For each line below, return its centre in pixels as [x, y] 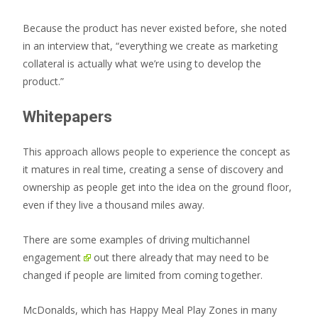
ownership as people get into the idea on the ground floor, [157, 187]
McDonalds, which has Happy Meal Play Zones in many [150, 310]
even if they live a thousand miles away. [114, 205]
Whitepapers [67, 117]
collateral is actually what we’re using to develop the [142, 64]
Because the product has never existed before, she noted [155, 28]
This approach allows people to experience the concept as [157, 152]
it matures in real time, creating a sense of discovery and [153, 169]
